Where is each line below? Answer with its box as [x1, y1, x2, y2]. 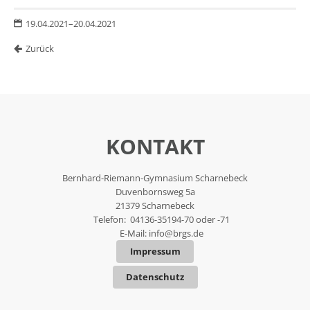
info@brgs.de [149, 226, 204, 239]
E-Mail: [120, 226, 149, 239]
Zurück [26, 42, 54, 55]
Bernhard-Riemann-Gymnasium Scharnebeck [62, 171, 248, 184]
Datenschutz [126, 271, 184, 284]
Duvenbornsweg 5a [115, 185, 195, 198]
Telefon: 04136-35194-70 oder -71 [93, 212, 230, 226]
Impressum [129, 245, 181, 258]
